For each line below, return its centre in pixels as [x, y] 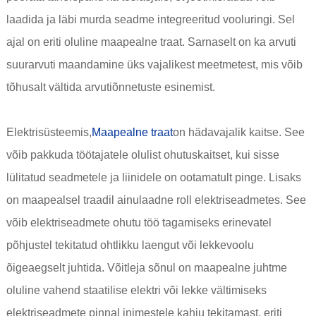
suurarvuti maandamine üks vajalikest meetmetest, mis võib [154, 65]
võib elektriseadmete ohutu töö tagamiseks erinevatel [139, 223]
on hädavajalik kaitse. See [238, 133]
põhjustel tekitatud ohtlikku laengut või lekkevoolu [130, 245]
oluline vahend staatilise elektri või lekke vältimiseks [136, 291]
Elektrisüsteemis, [49, 133]
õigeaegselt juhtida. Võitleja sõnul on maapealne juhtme [146, 268]
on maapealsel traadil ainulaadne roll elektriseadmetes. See [156, 200]
